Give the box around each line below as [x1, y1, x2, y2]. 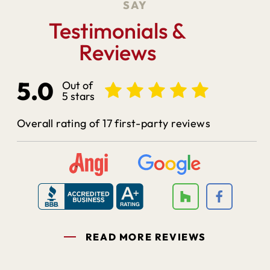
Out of [62, 78, 93, 92]
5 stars [62, 89, 95, 103]
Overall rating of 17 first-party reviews [17, 116, 210, 130]
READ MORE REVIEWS [85, 230, 207, 243]
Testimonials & [48, 16, 186, 44]
